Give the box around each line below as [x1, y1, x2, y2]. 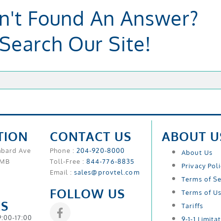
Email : [49, 168, 74, 177]
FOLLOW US [49, 185, 125, 202]
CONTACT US [49, 128, 132, 145]
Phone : [49, 147, 76, 155]
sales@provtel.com [74, 168, 140, 177]
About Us [182, 148, 213, 157]
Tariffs [182, 202, 203, 210]
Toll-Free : [49, 157, 86, 166]
